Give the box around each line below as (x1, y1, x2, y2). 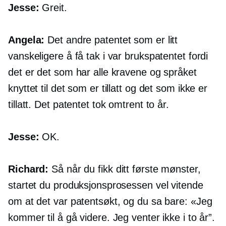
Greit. (39, 2, 67, 14)
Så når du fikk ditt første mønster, (48, 163, 201, 175)
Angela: (8, 34, 45, 46)
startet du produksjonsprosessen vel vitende (8, 180, 203, 191)
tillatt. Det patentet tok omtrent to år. (8, 99, 169, 110)
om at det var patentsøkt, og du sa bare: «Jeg (8, 196, 212, 207)
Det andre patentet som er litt (44, 34, 178, 46)
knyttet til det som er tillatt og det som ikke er (8, 83, 208, 94)
